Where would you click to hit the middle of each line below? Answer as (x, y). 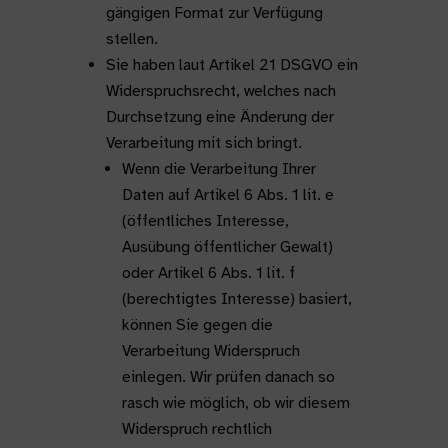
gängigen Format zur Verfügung (214, 13)
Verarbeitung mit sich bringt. (203, 143)
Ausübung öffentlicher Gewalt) (227, 247)
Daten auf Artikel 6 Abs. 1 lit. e (227, 195)
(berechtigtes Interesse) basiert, (236, 299)
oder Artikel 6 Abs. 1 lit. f (208, 273)
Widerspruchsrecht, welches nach (220, 91)
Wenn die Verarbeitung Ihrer (218, 169)
